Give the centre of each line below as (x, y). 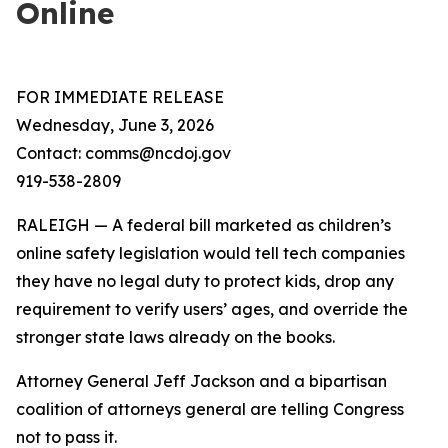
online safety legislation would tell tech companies (210, 253)
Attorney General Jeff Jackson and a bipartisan (201, 381)
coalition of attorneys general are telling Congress (210, 409)
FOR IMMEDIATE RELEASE (120, 97)
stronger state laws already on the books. (175, 337)
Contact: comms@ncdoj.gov (123, 153)
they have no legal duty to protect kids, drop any (205, 281)
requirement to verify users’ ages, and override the (212, 309)
